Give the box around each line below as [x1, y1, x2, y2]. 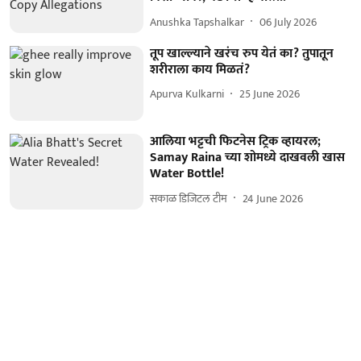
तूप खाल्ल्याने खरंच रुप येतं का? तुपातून [150, 42, 334, 64]
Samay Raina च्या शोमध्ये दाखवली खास [150, 147, 346, 169]
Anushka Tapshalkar [150, 12, 245, 31]
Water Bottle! [150, 163, 225, 185]
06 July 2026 [259, 12, 317, 31]
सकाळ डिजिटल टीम [150, 189, 228, 208]
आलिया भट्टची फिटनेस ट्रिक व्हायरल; [150, 131, 322, 153]
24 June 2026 [243, 189, 304, 208]
